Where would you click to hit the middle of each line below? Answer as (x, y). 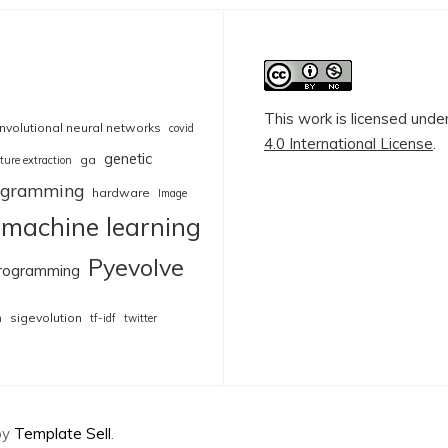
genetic (128, 159)
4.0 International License (348, 144)
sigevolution (46, 318)
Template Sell (62, 434)
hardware (121, 193)
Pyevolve (136, 268)
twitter (140, 318)
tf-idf (103, 318)
